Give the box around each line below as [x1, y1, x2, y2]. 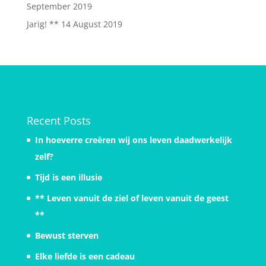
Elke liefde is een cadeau [34, 251, 135, 262]
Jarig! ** [26, 18, 59, 30]
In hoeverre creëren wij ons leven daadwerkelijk [34, 134, 232, 146]
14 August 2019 [61, 18, 122, 30]
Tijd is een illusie [34, 172, 102, 183]
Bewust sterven [34, 230, 99, 242]
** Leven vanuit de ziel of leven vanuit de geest [34, 192, 229, 204]
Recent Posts [26, 113, 91, 128]
